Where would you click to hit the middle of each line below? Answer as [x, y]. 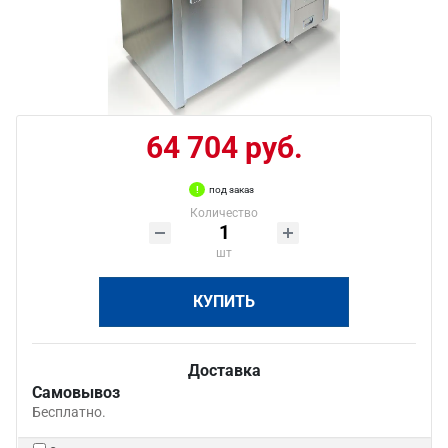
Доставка [224, 370]
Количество [224, 213]
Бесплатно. [69, 412]
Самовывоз [76, 392]
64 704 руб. [224, 147]
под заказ [231, 189]
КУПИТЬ [224, 301]
